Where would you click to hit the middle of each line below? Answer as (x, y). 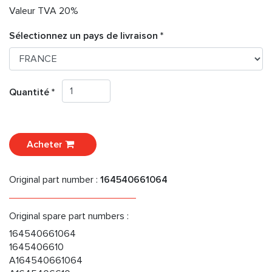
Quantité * (36, 93)
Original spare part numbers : (69, 216)
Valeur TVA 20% (44, 11)
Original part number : (55, 180)
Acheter (46, 145)
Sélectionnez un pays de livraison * (86, 36)
